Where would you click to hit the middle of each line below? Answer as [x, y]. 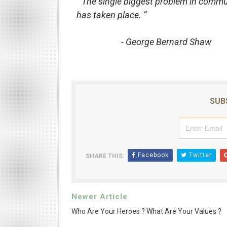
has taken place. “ [111, 15]
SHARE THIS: [105, 156]
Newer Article [99, 197]
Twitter [199, 155]
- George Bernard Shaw [166, 42]
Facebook [152, 155]
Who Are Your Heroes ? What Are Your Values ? [146, 211]
